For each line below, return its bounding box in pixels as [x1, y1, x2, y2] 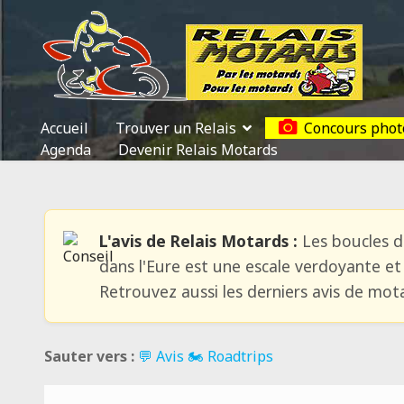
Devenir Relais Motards [118, 140, 278, 160]
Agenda [41, 140, 91, 160]
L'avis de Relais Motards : [98, 230, 298, 252]
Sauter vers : [43, 346, 134, 366]
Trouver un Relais [115, 118, 236, 138]
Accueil [41, 118, 88, 138]
